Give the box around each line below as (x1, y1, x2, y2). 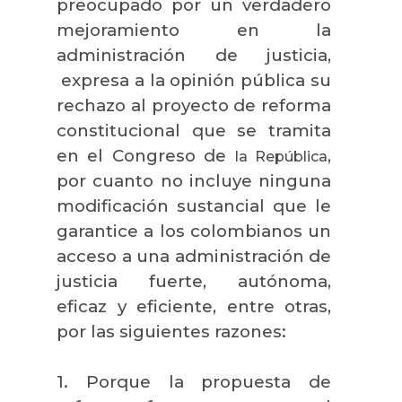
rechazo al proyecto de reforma (57, 94, 331, 116)
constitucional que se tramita (57, 119, 331, 141)
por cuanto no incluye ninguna (57, 170, 331, 191)
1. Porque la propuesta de (57, 371, 331, 392)
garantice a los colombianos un (57, 220, 331, 241)
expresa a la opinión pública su (60, 69, 332, 91)
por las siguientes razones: (57, 320, 286, 342)
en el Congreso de (57, 144, 235, 166)
